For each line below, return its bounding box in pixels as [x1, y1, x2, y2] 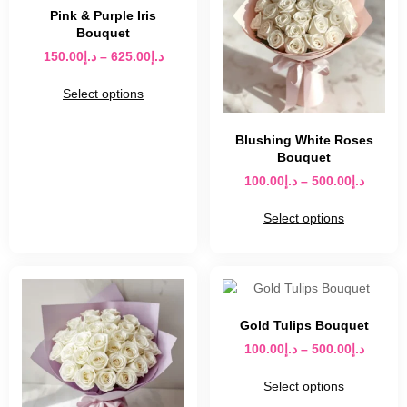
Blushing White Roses [234, 133, 373, 148]
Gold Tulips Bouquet [239, 318, 369, 333]
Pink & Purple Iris [50, 8, 156, 24]
